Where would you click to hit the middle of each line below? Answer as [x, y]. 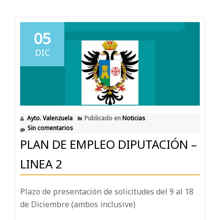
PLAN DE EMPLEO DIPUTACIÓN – [109, 144]
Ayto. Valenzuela [50, 118]
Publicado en [103, 118]
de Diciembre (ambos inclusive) [78, 205]
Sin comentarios [50, 128]
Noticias [134, 118]
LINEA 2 [41, 164]
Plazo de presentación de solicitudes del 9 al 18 [107, 192]
